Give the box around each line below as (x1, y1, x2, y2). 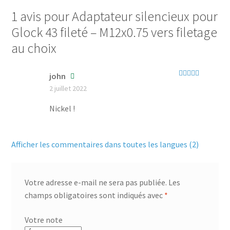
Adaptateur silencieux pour (72, 8, 218, 25)
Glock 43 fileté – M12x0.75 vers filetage (11, 24, 218, 41)
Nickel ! (49, 103, 75, 114)
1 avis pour (11, 8, 72, 25)
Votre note (25, 214, 63, 225)
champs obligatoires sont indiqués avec (25, 189, 165, 200)
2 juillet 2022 (49, 84, 87, 93)
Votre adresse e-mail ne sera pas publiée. (25, 177, 167, 187)
